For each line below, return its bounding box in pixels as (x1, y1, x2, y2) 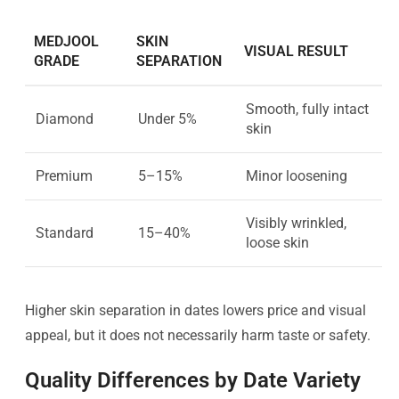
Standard (36, 224, 94, 241)
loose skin (246, 233, 309, 251)
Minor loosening (246, 167, 347, 184)
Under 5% (138, 110, 197, 127)
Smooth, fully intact (246, 100, 369, 118)
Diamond (36, 110, 94, 127)
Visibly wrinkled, (246, 214, 346, 232)
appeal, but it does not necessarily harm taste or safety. (25, 326, 370, 344)
